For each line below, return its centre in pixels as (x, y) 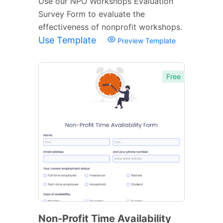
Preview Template (146, 40)
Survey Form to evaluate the (92, 14)
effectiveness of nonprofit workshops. (110, 27)
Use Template (68, 40)
